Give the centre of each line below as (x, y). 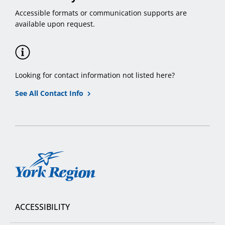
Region (28, 187)
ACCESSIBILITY (42, 207)
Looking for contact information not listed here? (95, 75)
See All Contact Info (49, 93)
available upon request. (55, 24)
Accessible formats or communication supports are (101, 13)
